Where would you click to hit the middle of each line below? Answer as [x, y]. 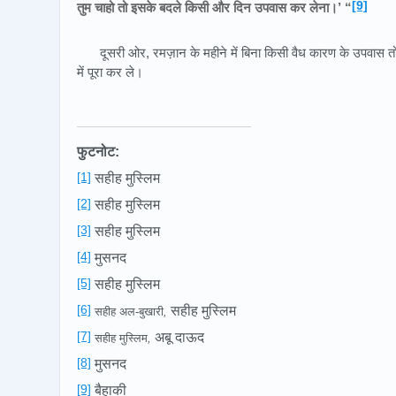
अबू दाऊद [179, 338]
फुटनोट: [98, 152]
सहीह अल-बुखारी [127, 312]
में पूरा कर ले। [110, 72]
